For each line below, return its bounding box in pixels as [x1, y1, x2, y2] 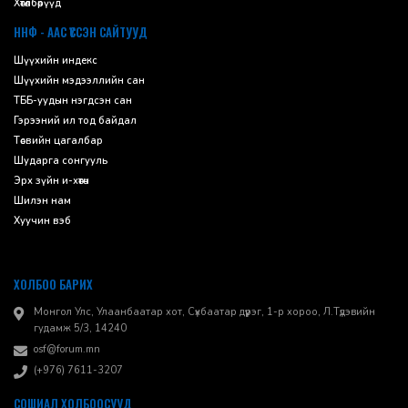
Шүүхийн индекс [14, 54, 97, 68]
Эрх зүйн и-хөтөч [14, 174, 89, 189]
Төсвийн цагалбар [14, 134, 103, 148]
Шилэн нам [14, 194, 71, 209]
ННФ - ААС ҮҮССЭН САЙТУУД [14, 23, 148, 42]
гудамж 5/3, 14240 [34, 321, 127, 336]
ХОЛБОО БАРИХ [14, 275, 93, 294]
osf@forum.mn [34, 342, 100, 357]
